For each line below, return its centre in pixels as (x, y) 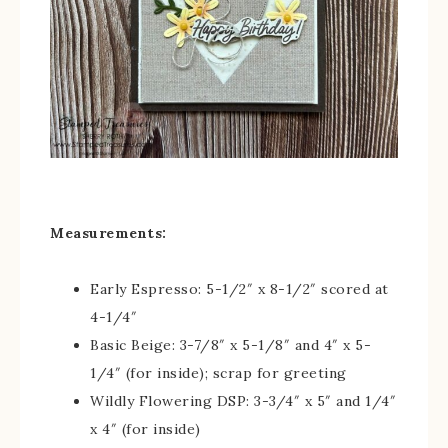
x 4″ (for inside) (145, 429)
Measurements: (108, 233)
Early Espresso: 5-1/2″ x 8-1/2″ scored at (239, 289)
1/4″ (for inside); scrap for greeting (218, 373)
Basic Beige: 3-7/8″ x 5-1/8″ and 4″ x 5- (230, 345)
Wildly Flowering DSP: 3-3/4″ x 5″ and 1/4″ (243, 401)
